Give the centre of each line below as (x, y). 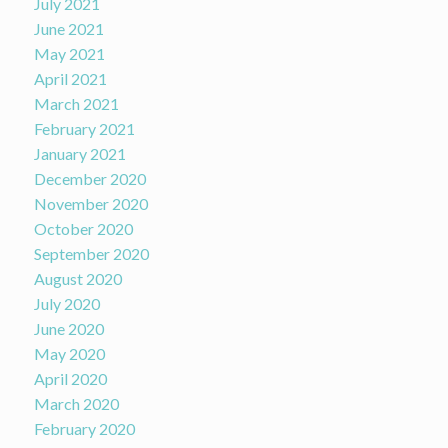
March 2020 (76, 404)
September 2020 (91, 254)
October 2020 (83, 229)
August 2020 (77, 279)
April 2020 (70, 379)
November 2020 (90, 204)
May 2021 (69, 54)
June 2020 (68, 329)
